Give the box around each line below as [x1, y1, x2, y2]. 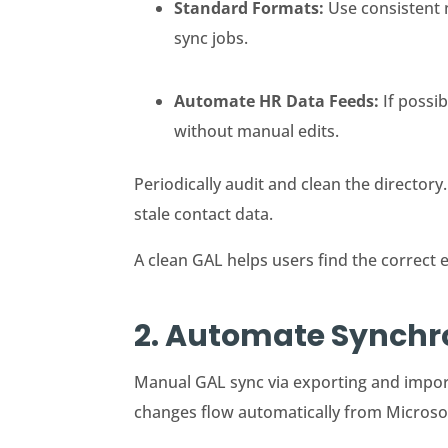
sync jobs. [174, 27, 249, 50]
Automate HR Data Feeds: [174, 90, 384, 113]
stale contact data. [134, 203, 274, 226]
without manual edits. [174, 120, 340, 143]
